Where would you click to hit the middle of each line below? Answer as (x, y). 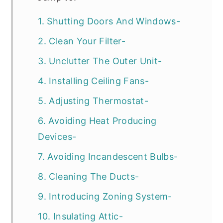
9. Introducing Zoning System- (105, 196)
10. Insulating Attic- (80, 216)
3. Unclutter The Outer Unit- (100, 61)
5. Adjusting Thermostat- (93, 101)
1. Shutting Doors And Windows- (109, 21)
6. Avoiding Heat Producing (97, 121)
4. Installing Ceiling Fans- (94, 81)
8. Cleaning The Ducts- (89, 176)
